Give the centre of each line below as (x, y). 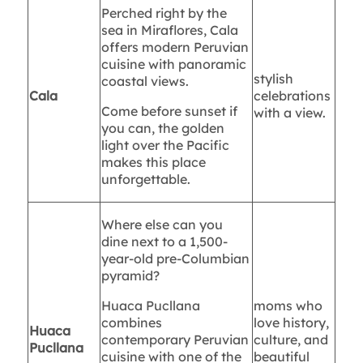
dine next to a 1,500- (164, 242)
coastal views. (145, 81)
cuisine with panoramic (173, 64)
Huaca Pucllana (150, 306)
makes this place (153, 162)
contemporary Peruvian (175, 340)
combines (131, 323)
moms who (288, 306)
